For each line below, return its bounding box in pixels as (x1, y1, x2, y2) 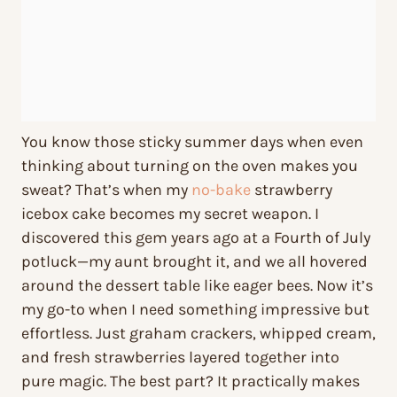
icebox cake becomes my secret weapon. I (21, 203, 319, 223)
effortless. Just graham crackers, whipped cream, (21, 323, 376, 343)
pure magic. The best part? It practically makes (21, 370, 360, 391)
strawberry (251, 179, 332, 199)
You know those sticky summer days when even (21, 131, 363, 152)
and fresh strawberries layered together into (21, 346, 339, 367)
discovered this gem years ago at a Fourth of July (21, 227, 370, 247)
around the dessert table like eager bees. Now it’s (21, 275, 373, 295)
